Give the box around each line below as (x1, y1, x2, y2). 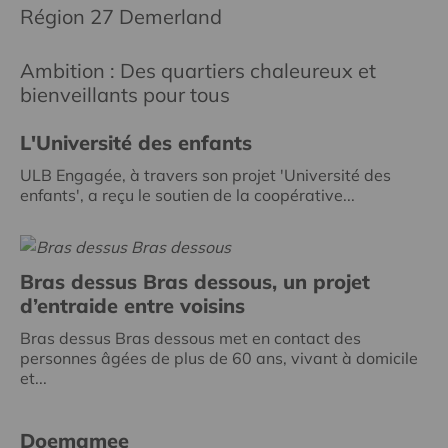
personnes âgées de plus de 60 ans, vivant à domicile (20, 347, 418, 368)
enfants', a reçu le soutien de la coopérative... (20, 184, 355, 205)
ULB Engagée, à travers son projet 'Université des (20, 164, 391, 185)
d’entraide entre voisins (20, 292, 245, 318)
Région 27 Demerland (20, 3, 222, 29)
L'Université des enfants (20, 129, 252, 155)
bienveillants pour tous (20, 81, 230, 107)
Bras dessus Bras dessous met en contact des (20, 327, 361, 348)
